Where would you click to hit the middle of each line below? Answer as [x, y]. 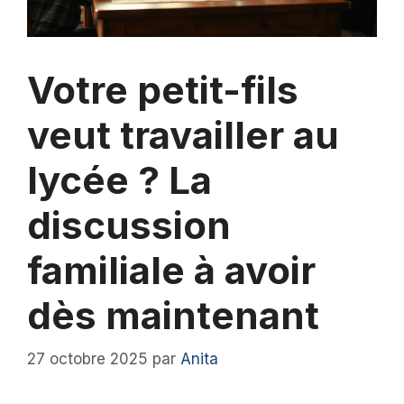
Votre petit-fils [163, 89]
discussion [129, 225]
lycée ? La [119, 179]
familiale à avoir [171, 270]
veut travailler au [183, 134]
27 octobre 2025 [87, 359]
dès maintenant [173, 315]
